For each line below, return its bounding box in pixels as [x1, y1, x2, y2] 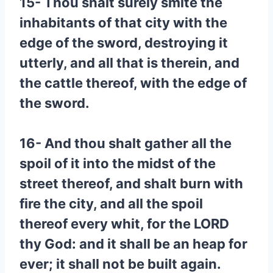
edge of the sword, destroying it [19, 35, 228, 51]
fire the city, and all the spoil [19, 196, 203, 211]
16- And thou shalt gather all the [19, 135, 232, 151]
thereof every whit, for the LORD [19, 216, 229, 232]
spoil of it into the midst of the [19, 155, 216, 171]
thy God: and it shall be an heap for [19, 236, 247, 252]
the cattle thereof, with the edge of [19, 75, 247, 91]
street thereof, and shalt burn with [19, 175, 243, 191]
